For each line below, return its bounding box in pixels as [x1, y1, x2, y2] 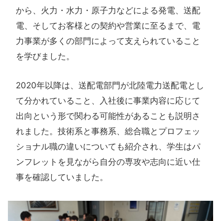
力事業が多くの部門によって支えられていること [16, 36, 200, 46]
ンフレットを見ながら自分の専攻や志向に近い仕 [16, 157, 200, 167]
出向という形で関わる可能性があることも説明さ [16, 111, 200, 121]
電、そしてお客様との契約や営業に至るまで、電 [16, 21, 200, 31]
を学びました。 [16, 51, 74, 61]
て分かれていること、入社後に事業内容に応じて [16, 96, 200, 106]
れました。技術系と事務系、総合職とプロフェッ [16, 126, 200, 136]
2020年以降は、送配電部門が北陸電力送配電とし [16, 80, 204, 90]
